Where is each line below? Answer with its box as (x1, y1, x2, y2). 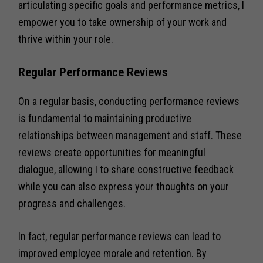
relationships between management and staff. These (18, 129, 242, 141)
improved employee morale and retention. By (18, 247, 207, 259)
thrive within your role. (18, 32, 114, 45)
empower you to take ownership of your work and (18, 15, 227, 28)
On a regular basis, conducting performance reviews (18, 95, 240, 107)
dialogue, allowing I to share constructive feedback (18, 163, 234, 176)
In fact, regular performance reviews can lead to (18, 230, 221, 242)
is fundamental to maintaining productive (18, 112, 192, 124)
